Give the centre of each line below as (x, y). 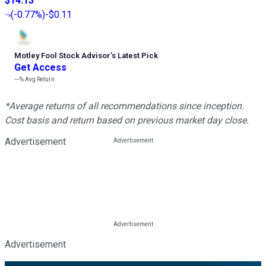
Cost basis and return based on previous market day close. (127, 121)
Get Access (40, 68)
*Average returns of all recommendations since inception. (124, 106)
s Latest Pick (135, 56)
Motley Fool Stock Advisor (62, 56)
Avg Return (39, 80)
